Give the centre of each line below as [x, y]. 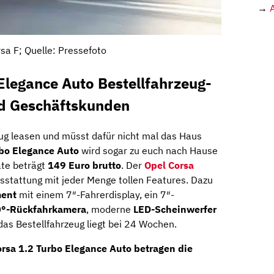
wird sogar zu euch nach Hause [148, 150]
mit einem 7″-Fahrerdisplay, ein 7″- [95, 194]
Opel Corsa [169, 165]
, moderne [110, 209]
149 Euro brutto [84, 165]
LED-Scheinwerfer [175, 209]
